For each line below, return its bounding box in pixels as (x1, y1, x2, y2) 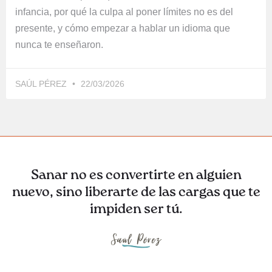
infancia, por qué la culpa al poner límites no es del (15, 6, 233, 17)
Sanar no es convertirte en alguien (30, 168, 242, 182)
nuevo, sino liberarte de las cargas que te (12, 185, 260, 199)
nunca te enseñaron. (15, 39, 103, 50)
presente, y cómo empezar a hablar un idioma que (15, 22, 230, 33)
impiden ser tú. (90, 202, 182, 216)
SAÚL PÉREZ (15, 78, 69, 89)
